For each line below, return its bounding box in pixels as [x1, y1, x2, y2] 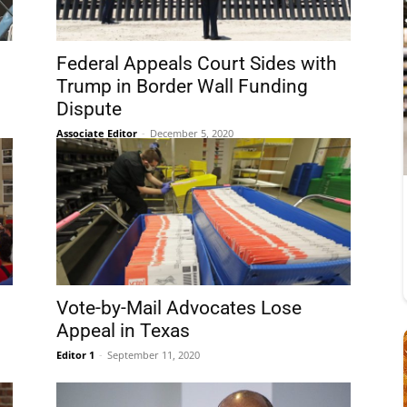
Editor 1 [56, 348, 94, 362]
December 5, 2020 [150, 126, 233, 140]
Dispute [56, 98, 122, 120]
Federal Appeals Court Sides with [56, 53, 337, 74]
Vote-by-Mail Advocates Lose [56, 297, 302, 319]
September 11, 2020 [107, 348, 200, 362]
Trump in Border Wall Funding [56, 75, 308, 97]
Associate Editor [56, 126, 137, 140]
